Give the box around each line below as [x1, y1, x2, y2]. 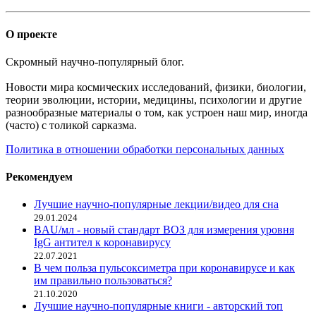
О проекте [6, 28, 57, 40]
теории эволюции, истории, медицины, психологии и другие [6, 93, 302, 106]
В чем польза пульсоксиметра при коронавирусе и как [34, 262, 295, 274]
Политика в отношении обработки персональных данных [6, 142, 284, 155]
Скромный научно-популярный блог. [6, 55, 184, 68]
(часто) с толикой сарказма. [6, 119, 137, 131]
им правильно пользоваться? [34, 274, 172, 287]
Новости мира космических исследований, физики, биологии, [6, 80, 306, 93]
